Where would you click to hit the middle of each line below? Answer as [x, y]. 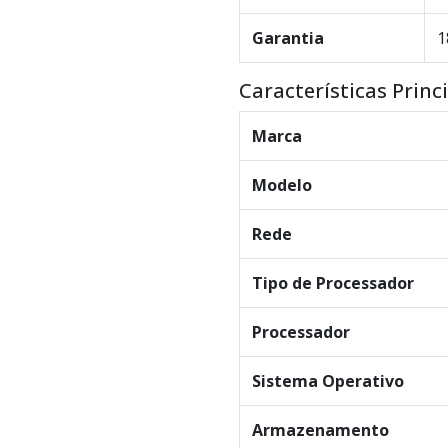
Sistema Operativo [328, 381]
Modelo [282, 185]
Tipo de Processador [333, 283]
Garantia [288, 38]
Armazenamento [320, 430]
